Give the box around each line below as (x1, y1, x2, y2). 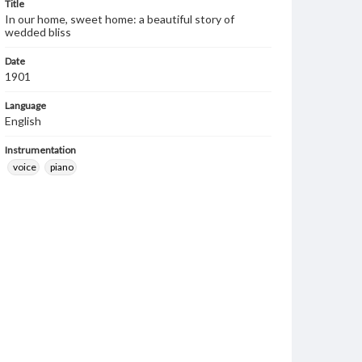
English (5, 114, 41, 128)
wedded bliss (5, 25, 71, 39)
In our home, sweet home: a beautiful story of (5, 12, 234, 26)
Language (5, 99, 46, 112)
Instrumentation (5, 144, 76, 156)
